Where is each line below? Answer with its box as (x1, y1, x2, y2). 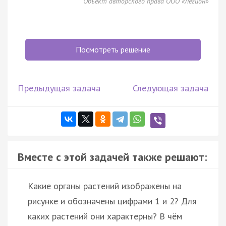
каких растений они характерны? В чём (28, 210, 182, 222)
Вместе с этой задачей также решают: (18, 149, 207, 164)
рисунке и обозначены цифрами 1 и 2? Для (28, 195, 197, 207)
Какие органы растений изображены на (28, 180, 182, 192)
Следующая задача (133, 82, 208, 94)
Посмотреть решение (76, 44, 150, 54)
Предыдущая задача (18, 82, 100, 94)
